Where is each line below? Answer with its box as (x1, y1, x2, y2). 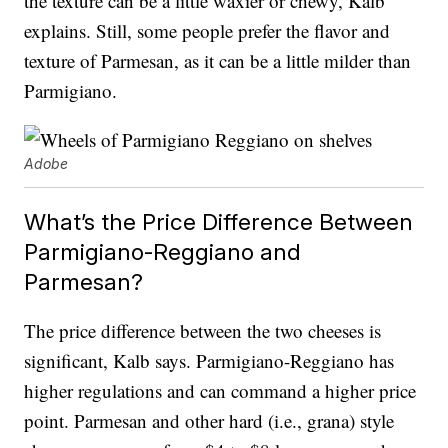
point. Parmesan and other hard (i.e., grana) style (24, 408, 395, 434)
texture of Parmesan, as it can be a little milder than (24, 48, 412, 74)
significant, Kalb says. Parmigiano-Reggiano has (24, 348, 395, 374)
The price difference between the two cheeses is (24, 318, 382, 344)
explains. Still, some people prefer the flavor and (24, 18, 391, 44)
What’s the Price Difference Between (24, 208, 414, 236)
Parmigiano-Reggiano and (24, 238, 302, 266)
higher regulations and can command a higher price (24, 378, 417, 404)
